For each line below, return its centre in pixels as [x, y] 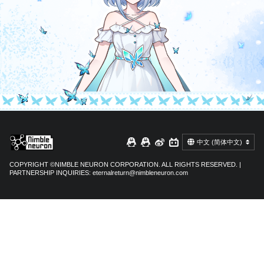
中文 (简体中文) [220, 142]
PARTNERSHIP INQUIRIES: [51, 172]
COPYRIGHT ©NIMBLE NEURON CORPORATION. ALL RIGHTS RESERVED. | [125, 164]
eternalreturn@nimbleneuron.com [140, 172]
